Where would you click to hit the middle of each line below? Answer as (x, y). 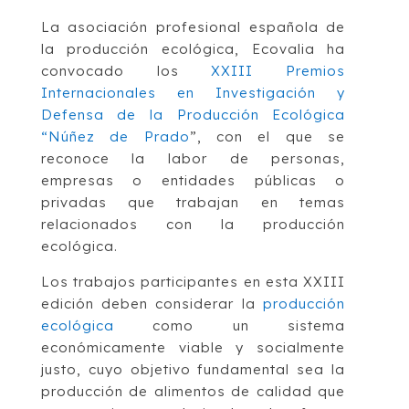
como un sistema (230, 326)
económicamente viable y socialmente (193, 348)
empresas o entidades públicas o (193, 181)
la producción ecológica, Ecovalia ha (193, 49)
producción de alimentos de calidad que (193, 392)
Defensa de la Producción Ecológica (193, 115)
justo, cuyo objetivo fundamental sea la (193, 370)
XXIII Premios (278, 71)
